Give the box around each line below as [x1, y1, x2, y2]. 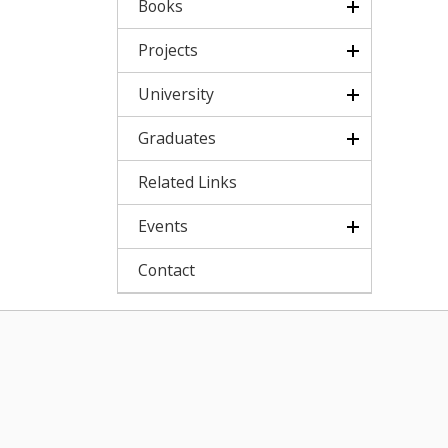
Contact [138, 259, 195, 281]
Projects [138, 39, 198, 61]
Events [138, 215, 188, 237]
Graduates [138, 127, 216, 149]
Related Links [138, 171, 237, 193]
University [138, 83, 214, 105]
